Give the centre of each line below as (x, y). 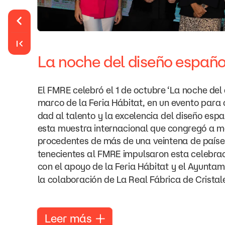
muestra (75, 128)
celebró (88, 90)
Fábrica (165, 179)
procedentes (63, 141)
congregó (187, 128)
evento (185, 102)
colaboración (75, 179)
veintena (171, 141)
